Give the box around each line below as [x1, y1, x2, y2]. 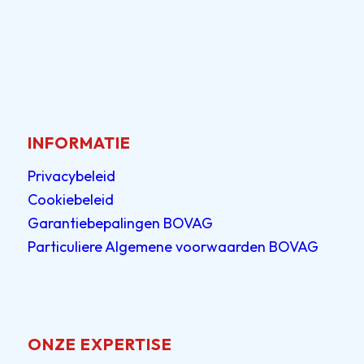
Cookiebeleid [27, 189, 114, 209]
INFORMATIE [27, 132, 131, 154]
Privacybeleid [27, 166, 115, 185]
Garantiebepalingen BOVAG [27, 213, 213, 232]
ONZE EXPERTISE [27, 333, 172, 354]
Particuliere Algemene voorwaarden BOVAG [27, 236, 318, 256]
